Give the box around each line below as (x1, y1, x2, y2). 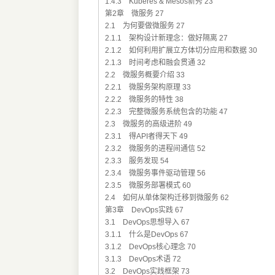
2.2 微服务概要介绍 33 (104, 71, 185, 80)
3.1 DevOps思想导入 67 (104, 218, 190, 227)
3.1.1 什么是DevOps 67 (104, 230, 188, 239)
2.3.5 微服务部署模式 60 (104, 181, 191, 190)
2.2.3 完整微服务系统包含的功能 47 (104, 107, 228, 117)
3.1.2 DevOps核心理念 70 (104, 242, 196, 252)
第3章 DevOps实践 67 (104, 206, 184, 215)
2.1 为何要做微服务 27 (104, 21, 185, 31)
